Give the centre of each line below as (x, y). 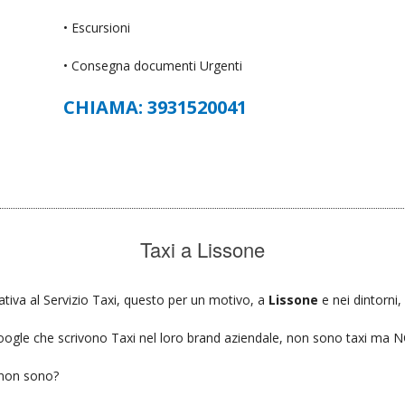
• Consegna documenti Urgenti (153, 65)
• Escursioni (97, 27)
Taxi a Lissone (202, 249)
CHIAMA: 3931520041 (155, 107)
